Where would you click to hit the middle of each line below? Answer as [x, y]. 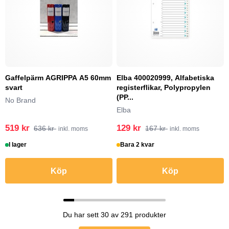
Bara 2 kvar [138, 145]
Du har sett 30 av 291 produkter [114, 215]
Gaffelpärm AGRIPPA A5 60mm [58, 78]
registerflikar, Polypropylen [164, 87]
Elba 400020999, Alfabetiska [165, 78]
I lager [18, 145]
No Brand [20, 100]
